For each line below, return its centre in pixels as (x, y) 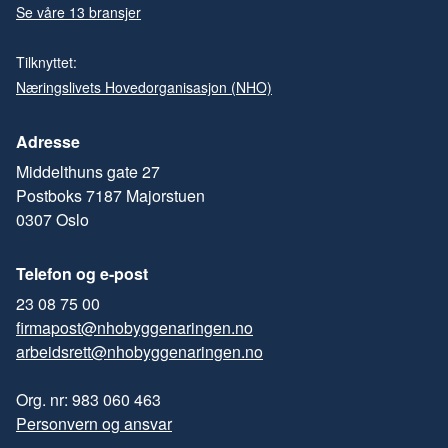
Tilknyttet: (48, 62)
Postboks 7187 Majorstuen (110, 195)
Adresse (48, 141)
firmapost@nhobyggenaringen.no (134, 327)
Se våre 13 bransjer (78, 12)
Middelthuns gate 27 (88, 171)
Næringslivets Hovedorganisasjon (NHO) (144, 87)
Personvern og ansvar (94, 423)
